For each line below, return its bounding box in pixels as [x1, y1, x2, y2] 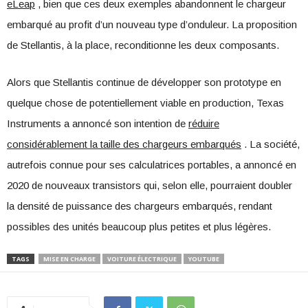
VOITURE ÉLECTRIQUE [107, 254, 177, 264]
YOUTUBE [188, 254, 219, 264]
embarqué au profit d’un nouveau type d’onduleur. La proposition [7, 19, 297, 31]
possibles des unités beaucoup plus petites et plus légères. [7, 221, 271, 233]
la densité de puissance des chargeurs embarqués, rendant [7, 200, 272, 212]
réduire [188, 118, 219, 130]
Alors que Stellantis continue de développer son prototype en [7, 76, 281, 89]
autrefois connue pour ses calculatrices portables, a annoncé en [7, 159, 296, 171]
